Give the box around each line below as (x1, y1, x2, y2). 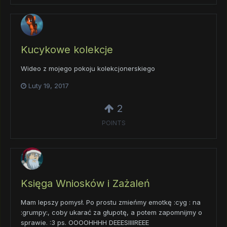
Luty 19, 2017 (28, 82, 69, 90)
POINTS (101, 119, 126, 127)
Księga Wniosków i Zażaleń (21, 177, 150, 190)
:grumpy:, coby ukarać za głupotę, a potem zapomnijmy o (21, 208, 202, 216)
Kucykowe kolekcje (21, 43, 113, 56)
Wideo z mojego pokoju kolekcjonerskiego (21, 64, 155, 72)
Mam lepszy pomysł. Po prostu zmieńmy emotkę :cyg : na (21, 198, 201, 206)
